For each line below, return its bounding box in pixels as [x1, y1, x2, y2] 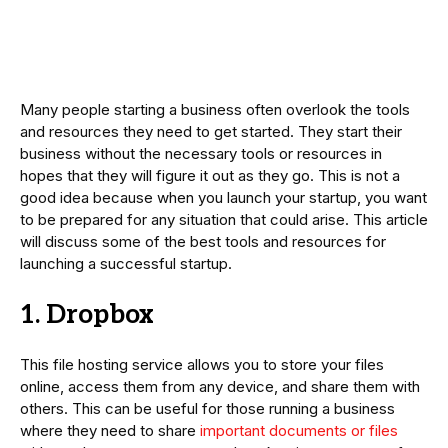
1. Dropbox [20, 299, 154, 332]
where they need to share [20, 421, 200, 441]
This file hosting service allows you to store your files [20, 355, 384, 375]
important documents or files [200, 421, 398, 441]
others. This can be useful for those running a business [20, 399, 395, 419]
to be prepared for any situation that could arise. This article [20, 210, 428, 230]
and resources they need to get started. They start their [20, 122, 402, 142]
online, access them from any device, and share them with [20, 377, 420, 397]
